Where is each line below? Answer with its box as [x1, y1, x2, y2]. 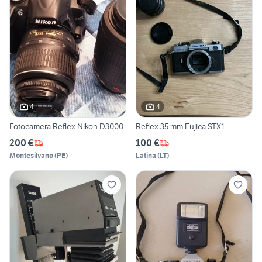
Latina [136, 151, 156, 160]
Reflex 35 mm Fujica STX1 [136, 121, 225, 132]
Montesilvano [9, 151, 53, 160]
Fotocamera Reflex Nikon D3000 [9, 121, 123, 132]
